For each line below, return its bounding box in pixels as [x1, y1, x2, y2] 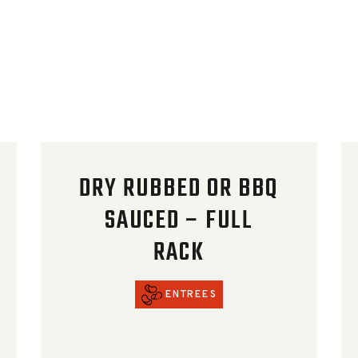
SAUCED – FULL [104, 201, 253, 241]
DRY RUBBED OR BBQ [79, 169, 279, 209]
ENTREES [165, 288, 217, 302]
